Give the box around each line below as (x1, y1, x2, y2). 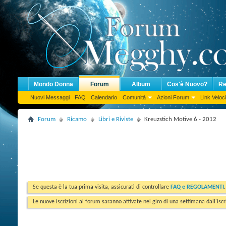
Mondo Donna (34, 81, 73, 88)
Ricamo (67, 116, 87, 123)
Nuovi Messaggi (30, 94, 70, 100)
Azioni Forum (157, 94, 189, 100)
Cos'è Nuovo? (167, 81, 207, 88)
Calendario (91, 94, 117, 100)
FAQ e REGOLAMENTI (171, 184, 224, 190)
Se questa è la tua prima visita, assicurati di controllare (33, 184, 171, 190)
